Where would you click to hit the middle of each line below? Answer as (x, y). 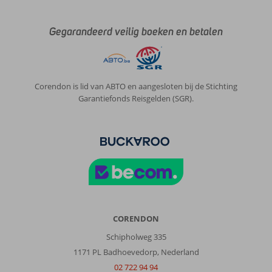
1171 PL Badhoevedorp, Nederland (136, 252)
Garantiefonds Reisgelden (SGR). (136, 98)
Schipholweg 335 (136, 236)
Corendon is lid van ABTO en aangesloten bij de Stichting (136, 86)
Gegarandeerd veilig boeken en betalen (136, 31)
